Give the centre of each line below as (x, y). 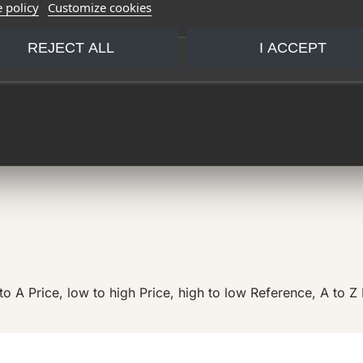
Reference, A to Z (306, 292)
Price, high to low (195, 292)
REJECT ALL (70, 47)
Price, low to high (84, 292)
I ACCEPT (293, 47)
